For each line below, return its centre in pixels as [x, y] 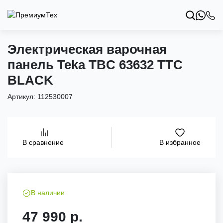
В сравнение [43, 143]
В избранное [180, 142]
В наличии [48, 193]
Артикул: [22, 97]
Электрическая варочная [87, 49]
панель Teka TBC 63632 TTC [95, 65]
